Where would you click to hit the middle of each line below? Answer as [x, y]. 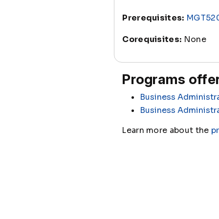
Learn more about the [166, 130]
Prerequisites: [153, 18]
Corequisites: [152, 39]
